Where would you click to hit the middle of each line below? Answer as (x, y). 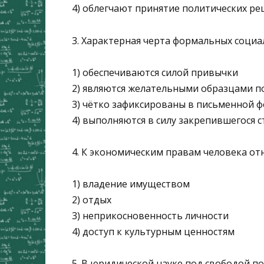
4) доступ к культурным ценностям (153, 232)
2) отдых (92, 200)
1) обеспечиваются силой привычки (155, 72)
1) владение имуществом (131, 184)
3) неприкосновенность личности (150, 216)
